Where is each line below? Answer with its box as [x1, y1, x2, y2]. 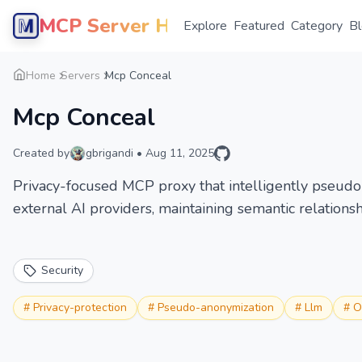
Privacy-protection [33, 300, 127, 315]
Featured [234, 17, 284, 35]
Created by [13, 145, 69, 161]
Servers [61, 68, 100, 83]
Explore [183, 17, 227, 35]
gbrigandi [86, 145, 133, 161]
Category [291, 17, 343, 35]
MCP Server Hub [39, 13, 193, 39]
